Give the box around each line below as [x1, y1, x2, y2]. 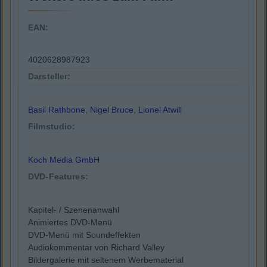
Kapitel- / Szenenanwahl [28, 205, 119, 215]
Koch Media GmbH [28, 155, 100, 165]
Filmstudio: [28, 122, 76, 132]
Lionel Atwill [138, 105, 182, 115]
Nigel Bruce [90, 105, 133, 115]
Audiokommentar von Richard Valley [28, 243, 164, 253]
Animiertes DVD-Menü [28, 218, 112, 228]
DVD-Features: [28, 172, 88, 182]
